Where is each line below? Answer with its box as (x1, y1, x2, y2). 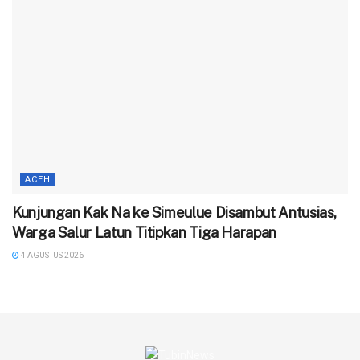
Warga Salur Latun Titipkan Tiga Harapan (12, 224, 276, 242)
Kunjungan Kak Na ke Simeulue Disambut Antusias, (12, 204, 337, 222)
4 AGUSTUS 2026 (19, 251, 84, 260)
